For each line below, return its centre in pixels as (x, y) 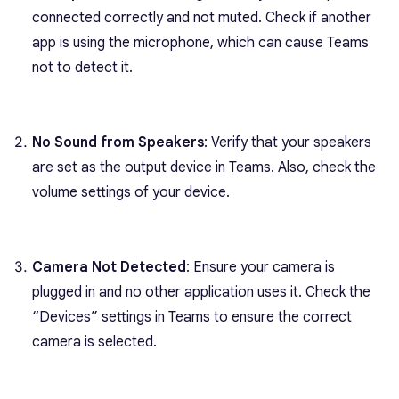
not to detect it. (82, 67)
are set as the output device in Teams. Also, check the (204, 167)
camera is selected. (94, 342)
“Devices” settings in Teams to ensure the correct (192, 317)
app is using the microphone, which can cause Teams (200, 42)
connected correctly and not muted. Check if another (202, 17)
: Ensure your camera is (261, 267)
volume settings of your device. (131, 192)
